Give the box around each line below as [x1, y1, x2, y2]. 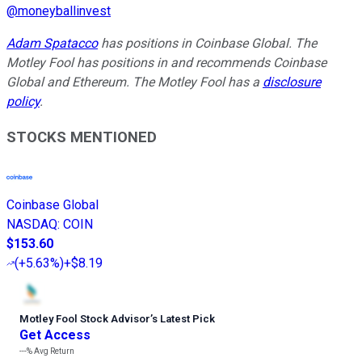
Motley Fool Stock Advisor [19, 313, 150, 326]
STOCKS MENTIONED [6, 128, 157, 147]
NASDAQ [6, 217, 57, 233]
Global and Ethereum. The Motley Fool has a [6, 74, 263, 90]
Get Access [19, 327, 90, 343]
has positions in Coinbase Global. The [98, 35, 317, 51]
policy [6, 93, 40, 109]
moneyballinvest [18, 2, 111, 19]
